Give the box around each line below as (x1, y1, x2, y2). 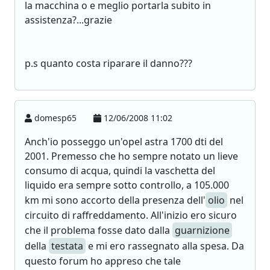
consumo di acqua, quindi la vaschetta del (25, 164, 215, 177)
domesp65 (32, 112, 80, 124)
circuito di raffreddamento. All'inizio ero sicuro (25, 209, 237, 222)
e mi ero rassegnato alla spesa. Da (86, 239, 244, 253)
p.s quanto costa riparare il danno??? (25, 57, 192, 70)
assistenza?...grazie (25, 13, 112, 27)
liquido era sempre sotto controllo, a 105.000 (25, 178, 229, 192)
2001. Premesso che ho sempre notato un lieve (25, 149, 238, 163)
